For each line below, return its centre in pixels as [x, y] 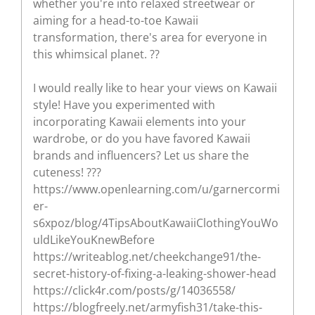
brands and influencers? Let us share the [141, 155]
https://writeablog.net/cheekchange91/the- [147, 256]
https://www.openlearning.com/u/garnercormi [156, 189]
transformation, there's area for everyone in [150, 37]
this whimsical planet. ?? [96, 54]
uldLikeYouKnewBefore [94, 239]
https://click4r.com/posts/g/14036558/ [134, 290]
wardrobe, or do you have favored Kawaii [142, 138]
